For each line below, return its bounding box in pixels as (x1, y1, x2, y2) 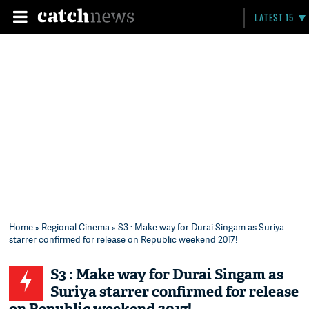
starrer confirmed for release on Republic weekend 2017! (9, 233, 238, 246)
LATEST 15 (255, 12, 295, 23)
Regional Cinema (41, 221, 110, 233)
